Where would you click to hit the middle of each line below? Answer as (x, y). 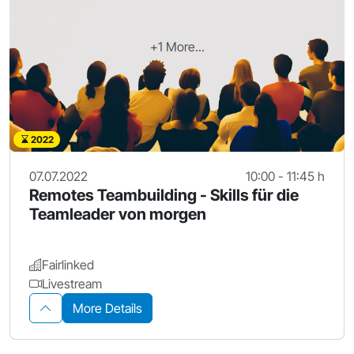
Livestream (72, 283)
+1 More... (177, 46)
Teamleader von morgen (118, 214)
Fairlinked (68, 264)
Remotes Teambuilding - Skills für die (164, 195)
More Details (107, 308)
